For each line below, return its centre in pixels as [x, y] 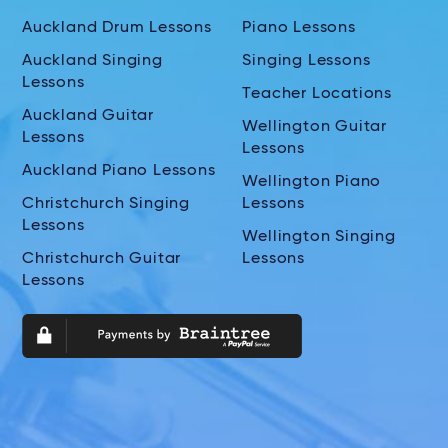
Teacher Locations [317, 94]
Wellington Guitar [314, 127]
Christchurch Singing [106, 204]
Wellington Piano [312, 182]
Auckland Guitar [88, 116]
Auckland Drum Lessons [117, 28]
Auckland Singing [92, 61]
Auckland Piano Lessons [119, 171]
